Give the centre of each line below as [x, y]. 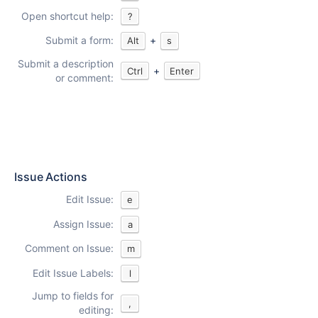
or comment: [84, 77]
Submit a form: [79, 40]
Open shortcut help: [67, 16]
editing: [96, 310]
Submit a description [66, 63]
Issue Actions [51, 176]
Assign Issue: [83, 224]
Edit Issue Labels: [73, 273]
